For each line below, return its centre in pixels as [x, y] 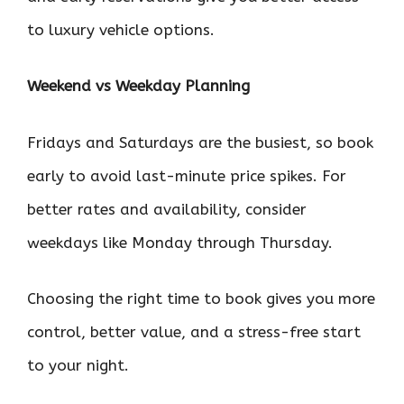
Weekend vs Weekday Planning [138, 86]
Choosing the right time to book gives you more [201, 299]
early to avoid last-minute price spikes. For [187, 175]
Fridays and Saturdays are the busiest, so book [200, 142]
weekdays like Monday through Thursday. [180, 242]
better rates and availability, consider [167, 209]
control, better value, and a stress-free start [194, 332]
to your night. [78, 366]
